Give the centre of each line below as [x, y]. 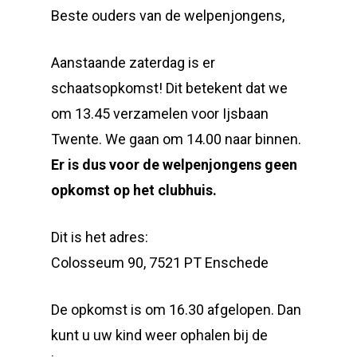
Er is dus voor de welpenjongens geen [174, 165]
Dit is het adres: [100, 237]
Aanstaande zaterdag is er [133, 63]
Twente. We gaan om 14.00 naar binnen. [176, 139]
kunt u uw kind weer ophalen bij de [159, 335]
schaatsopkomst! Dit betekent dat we [169, 88]
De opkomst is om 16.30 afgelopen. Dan [176, 310]
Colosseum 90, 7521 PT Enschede [160, 263]
